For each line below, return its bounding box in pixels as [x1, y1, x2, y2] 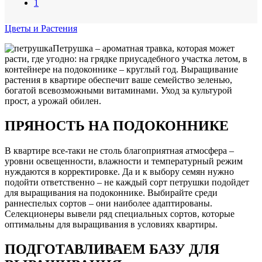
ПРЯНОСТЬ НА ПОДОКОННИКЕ [5, 118, 229, 133]
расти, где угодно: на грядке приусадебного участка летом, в [5, 53, 247, 64]
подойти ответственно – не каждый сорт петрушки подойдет [5, 177, 249, 187]
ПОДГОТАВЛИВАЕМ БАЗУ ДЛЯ [5, 241, 219, 257]
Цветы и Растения [5, 23, 77, 33]
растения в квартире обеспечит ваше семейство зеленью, [5, 74, 232, 85]
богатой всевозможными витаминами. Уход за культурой [5, 85, 232, 95]
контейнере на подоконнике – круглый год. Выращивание [5, 64, 238, 74]
